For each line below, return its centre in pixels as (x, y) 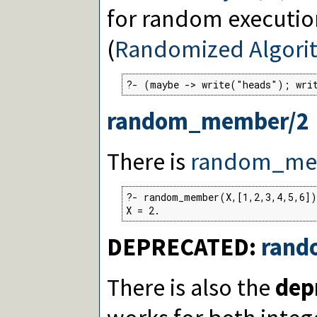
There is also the (191, 287)
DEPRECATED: (184, 246)
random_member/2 (208, 120)
